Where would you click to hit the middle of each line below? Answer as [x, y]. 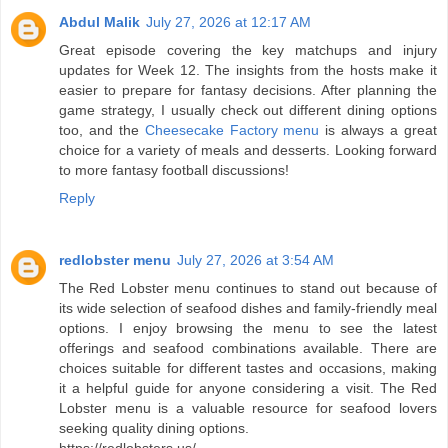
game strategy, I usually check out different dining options [248, 110]
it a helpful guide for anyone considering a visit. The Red [248, 388]
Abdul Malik [99, 22]
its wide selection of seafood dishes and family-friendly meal [248, 308]
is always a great [378, 130]
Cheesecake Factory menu [232, 130]
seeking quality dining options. [154, 428]
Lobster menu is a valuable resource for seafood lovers [248, 408]
